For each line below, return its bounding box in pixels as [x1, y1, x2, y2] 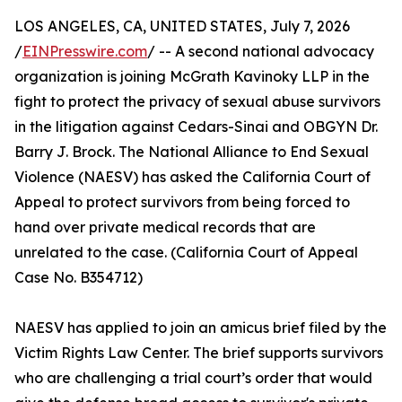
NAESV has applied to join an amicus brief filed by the [14, 319, 387, 336]
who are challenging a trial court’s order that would [14, 369, 372, 387]
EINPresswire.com [22, 42, 147, 60]
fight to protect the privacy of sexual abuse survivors [14, 92, 380, 110]
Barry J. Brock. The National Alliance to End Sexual [14, 143, 369, 161]
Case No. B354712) [14, 268, 143, 286]
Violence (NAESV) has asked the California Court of [14, 168, 371, 186]
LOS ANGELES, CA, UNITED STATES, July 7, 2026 [14, 17, 350, 35]
